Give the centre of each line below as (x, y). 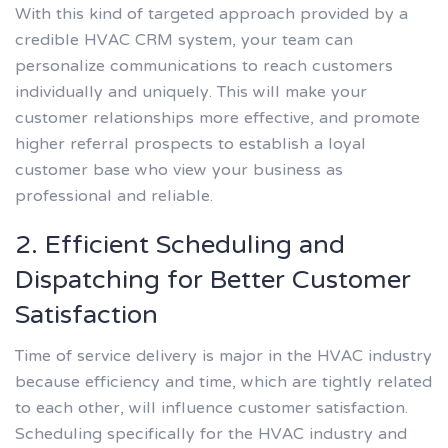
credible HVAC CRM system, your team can (184, 41)
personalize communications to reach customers (204, 67)
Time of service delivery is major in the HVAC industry (223, 356)
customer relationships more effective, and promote (217, 119)
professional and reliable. (114, 197)
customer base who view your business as (179, 171)
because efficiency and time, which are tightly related (223, 382)
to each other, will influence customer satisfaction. (211, 408)
